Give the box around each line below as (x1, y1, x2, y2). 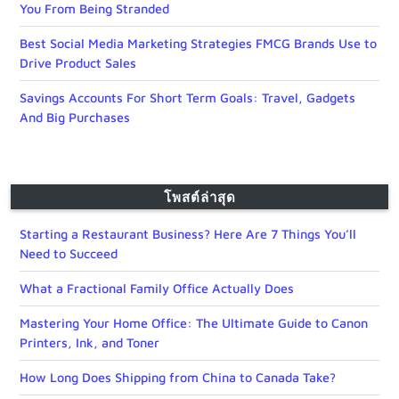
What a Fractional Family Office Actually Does (20, 281, 294, 297)
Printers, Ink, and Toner (20, 335, 159, 351)
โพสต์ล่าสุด (163, 188, 236, 207)
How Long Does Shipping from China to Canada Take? (20, 370, 336, 386)
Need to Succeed (20, 246, 118, 262)
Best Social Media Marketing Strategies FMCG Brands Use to (20, 36, 377, 52)
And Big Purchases (20, 110, 130, 126)
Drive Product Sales (20, 55, 136, 71)
